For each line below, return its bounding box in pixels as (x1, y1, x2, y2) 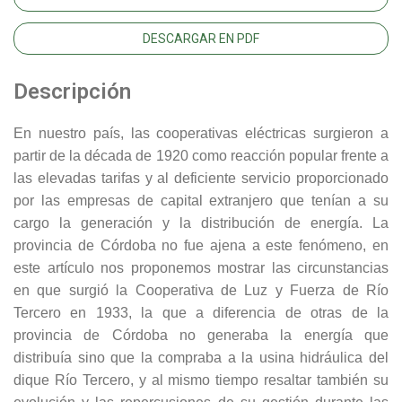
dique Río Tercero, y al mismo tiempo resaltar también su (13, 371, 389, 388)
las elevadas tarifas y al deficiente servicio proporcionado (13, 170, 389, 186)
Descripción (13, 78, 131, 104)
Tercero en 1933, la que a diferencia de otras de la (13, 304, 389, 320)
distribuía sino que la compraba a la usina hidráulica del (13, 349, 389, 365)
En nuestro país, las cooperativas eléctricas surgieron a (13, 125, 389, 141)
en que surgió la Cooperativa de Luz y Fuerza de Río (13, 282, 389, 298)
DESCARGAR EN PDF (143, 31, 259, 47)
